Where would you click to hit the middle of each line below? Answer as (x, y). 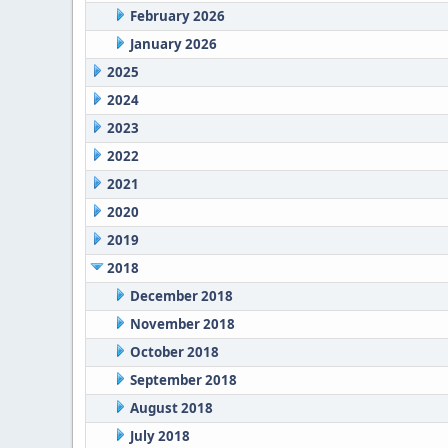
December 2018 (181, 296)
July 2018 (159, 436)
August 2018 (171, 408)
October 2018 (174, 352)
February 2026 (177, 16)
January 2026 (173, 44)
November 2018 (182, 324)
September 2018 (183, 380)
